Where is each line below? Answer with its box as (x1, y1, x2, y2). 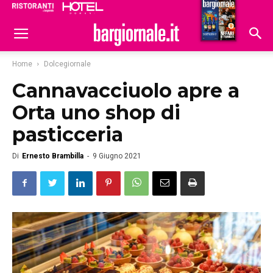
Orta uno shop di (12, 101, 180, 124)
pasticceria (12, 122, 123, 146)
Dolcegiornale (44, 60, 91, 68)
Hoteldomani (184, 5, 244, 16)
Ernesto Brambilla (22, 152, 83, 160)
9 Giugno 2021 (93, 152, 141, 160)
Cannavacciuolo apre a (12, 79, 239, 102)
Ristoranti (134, 4, 179, 15)
